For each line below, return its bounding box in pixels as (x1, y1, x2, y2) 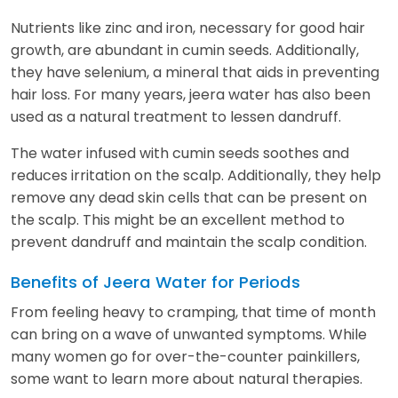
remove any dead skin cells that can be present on (11, 187, 367, 208)
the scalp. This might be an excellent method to (11, 209, 345, 230)
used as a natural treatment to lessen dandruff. (11, 106, 345, 127)
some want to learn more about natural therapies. (11, 368, 366, 389)
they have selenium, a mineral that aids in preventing (11, 61, 379, 83)
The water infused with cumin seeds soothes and (11, 142, 349, 163)
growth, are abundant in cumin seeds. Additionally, (11, 39, 359, 60)
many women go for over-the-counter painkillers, (11, 346, 360, 367)
